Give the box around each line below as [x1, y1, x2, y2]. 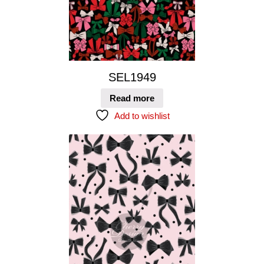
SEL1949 [108, 70, 156, 84]
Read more [110, 93, 154, 104]
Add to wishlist [114, 111, 170, 121]
